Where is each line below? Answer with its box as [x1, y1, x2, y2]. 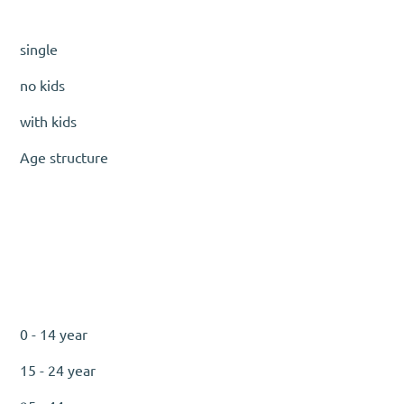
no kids [20, 78, 66, 95]
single [20, 41, 59, 59]
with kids [20, 114, 78, 131]
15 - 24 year [20, 363, 96, 380]
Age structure [20, 150, 109, 167]
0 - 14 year [20, 326, 88, 344]
